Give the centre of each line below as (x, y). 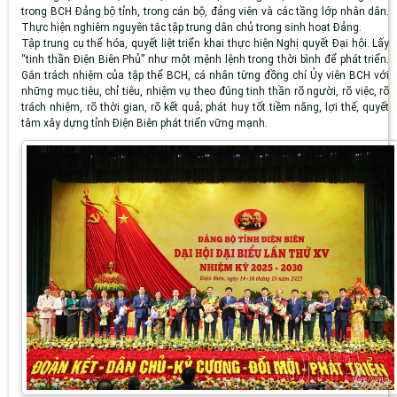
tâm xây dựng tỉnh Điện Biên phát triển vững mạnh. (145, 123)
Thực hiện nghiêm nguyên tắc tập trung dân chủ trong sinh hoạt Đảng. (192, 27)
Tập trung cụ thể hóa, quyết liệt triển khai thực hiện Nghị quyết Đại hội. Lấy (206, 43)
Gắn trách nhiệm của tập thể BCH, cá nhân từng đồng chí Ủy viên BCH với (206, 75)
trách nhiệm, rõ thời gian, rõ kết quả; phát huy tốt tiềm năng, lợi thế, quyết (206, 107)
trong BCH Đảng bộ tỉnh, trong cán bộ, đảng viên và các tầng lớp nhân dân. (206, 11)
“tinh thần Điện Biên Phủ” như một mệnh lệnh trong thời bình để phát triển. (206, 59)
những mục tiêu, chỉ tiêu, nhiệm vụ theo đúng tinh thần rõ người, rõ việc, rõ (206, 91)
